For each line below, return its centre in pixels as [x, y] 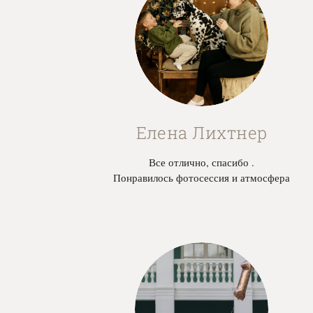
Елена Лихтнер [202, 133]
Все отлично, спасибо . [202, 162]
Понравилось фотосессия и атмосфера [202, 178]
